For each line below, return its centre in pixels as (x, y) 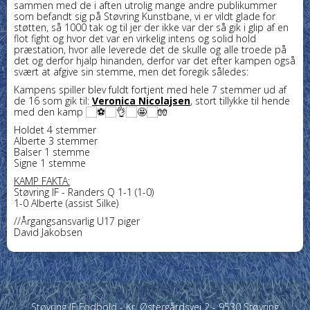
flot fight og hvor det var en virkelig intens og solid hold (135, 38)
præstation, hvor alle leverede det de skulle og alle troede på (150, 49)
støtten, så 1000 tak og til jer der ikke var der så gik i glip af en (151, 27)
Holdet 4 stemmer (55, 129)
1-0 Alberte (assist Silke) (66, 203)
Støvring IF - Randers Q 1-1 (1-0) (84, 192)
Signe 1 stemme (50, 163)
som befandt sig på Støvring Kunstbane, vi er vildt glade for (145, 16)
